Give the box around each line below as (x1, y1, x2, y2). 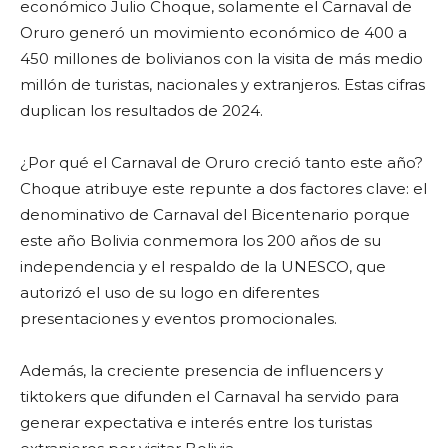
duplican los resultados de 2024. (20, 101, 263, 120)
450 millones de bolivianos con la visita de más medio (20, 49, 423, 68)
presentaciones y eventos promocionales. (20, 309, 337, 328)
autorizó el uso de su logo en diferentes (20, 283, 319, 302)
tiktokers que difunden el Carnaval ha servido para (20, 387, 399, 406)
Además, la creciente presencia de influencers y (20, 361, 383, 380)
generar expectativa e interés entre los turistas (20, 413, 372, 432)
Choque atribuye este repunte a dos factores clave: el (20, 179, 427, 198)
